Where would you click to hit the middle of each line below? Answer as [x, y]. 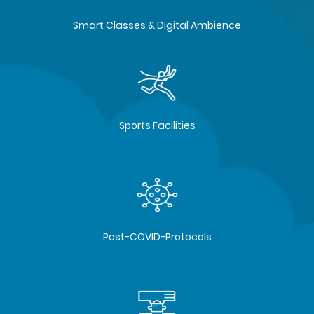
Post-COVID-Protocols [157, 237]
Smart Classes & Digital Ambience [157, 25]
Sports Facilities [157, 125]
